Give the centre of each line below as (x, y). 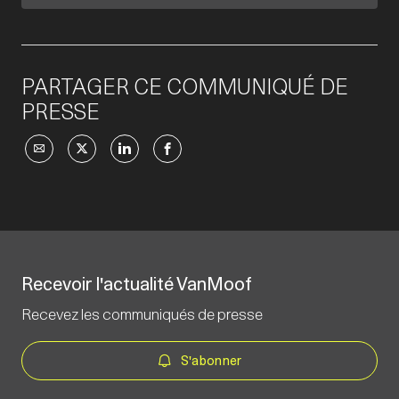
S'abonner (211, 361)
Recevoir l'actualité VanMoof (137, 285)
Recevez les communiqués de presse (142, 315)
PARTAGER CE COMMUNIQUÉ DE (185, 87)
